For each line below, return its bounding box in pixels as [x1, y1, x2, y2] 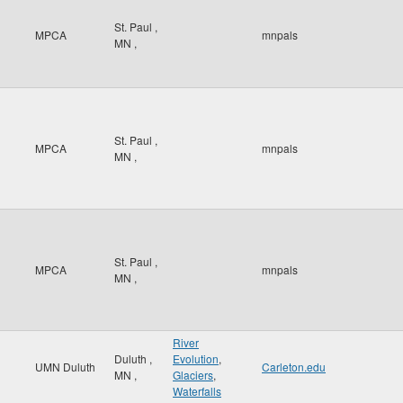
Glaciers [173, 367, 213, 382]
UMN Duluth [35, 359, 95, 374]
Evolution [173, 351, 219, 366]
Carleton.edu [262, 359, 326, 374]
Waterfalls [173, 383, 221, 399]
